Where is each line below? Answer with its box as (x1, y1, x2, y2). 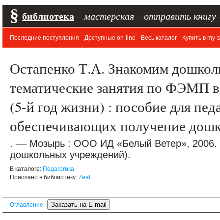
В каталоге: (10, 165, 43, 172)
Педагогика (43, 165, 74, 172)
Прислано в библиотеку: (10, 174, 79, 181)
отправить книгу (144, 9, 216, 22)
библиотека (22, 9, 74, 23)
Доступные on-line (84, 34, 136, 41)
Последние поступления (10, 34, 79, 41)
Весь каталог (141, 34, 177, 41)
